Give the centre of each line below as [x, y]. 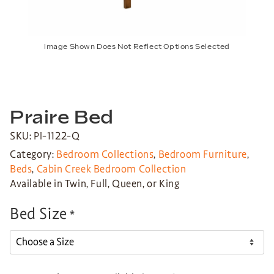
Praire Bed [62, 118]
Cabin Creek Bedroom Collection [111, 169]
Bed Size [39, 213]
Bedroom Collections [105, 155]
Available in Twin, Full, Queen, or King [95, 184]
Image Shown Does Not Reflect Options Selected [137, 47]
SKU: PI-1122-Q [45, 136]
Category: [33, 155]
